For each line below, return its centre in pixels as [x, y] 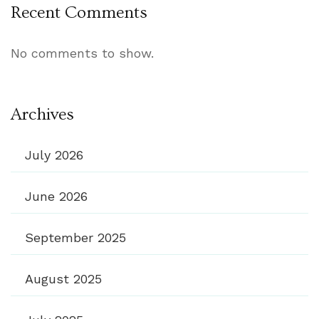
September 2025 [75, 237]
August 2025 [63, 278]
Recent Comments [79, 12]
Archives [42, 114]
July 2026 [54, 155]
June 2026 [56, 196]
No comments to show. [82, 53]
